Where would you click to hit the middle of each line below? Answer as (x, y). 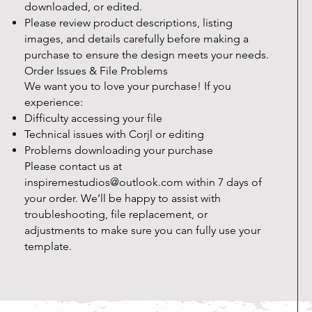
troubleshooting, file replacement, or (116, 214)
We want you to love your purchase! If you (128, 86)
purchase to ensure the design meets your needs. (147, 55)
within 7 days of (223, 182)
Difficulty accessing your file (93, 118)
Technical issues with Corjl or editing (114, 134)
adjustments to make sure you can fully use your (142, 231)
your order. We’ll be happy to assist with (123, 198)
